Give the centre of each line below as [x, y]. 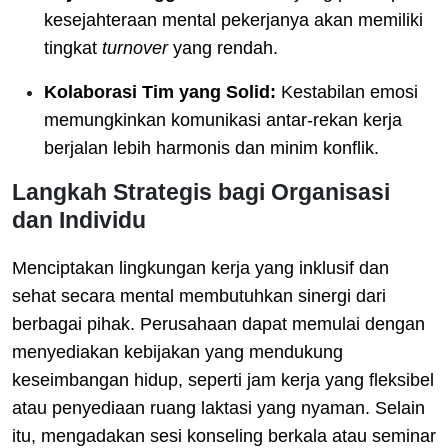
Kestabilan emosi [347, 91]
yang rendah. [223, 47]
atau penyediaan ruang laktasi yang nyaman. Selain [218, 407]
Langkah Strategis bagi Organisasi [201, 191]
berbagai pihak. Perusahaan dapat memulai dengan [218, 323]
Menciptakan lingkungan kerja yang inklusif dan [200, 267]
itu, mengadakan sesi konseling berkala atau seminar [224, 435]
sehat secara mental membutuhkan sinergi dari [199, 295]
